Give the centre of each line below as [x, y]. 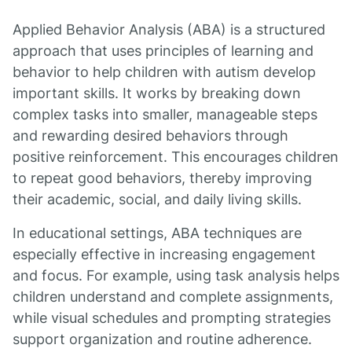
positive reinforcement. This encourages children [176, 157]
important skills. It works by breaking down [157, 93]
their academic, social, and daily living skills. [157, 199]
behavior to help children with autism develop [164, 72]
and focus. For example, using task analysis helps [176, 275]
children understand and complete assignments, [173, 297]
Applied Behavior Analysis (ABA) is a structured [169, 29]
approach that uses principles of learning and [163, 51]
